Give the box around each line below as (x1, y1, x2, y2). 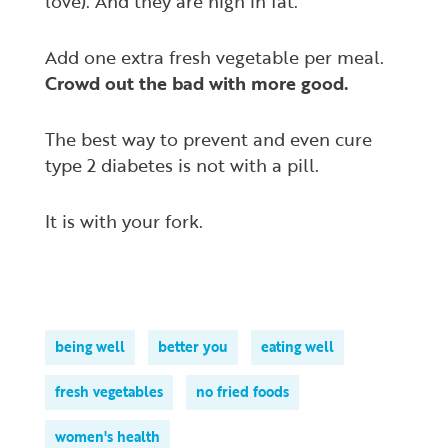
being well (55, 336, 125, 357)
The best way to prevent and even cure (45, 126, 372, 152)
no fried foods (196, 381, 289, 402)
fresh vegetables (55, 381, 163, 402)
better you (158, 336, 228, 357)
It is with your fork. (45, 208, 203, 234)
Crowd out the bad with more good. (45, 70, 348, 96)
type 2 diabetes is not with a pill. (45, 152, 319, 178)
